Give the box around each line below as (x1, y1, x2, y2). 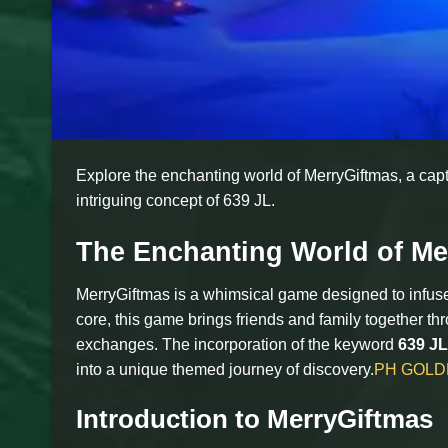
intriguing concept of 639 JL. (76, 192, 275, 209)
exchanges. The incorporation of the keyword (76, 336, 398, 354)
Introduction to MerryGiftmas (76, 405, 433, 434)
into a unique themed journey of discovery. (76, 361, 374, 379)
